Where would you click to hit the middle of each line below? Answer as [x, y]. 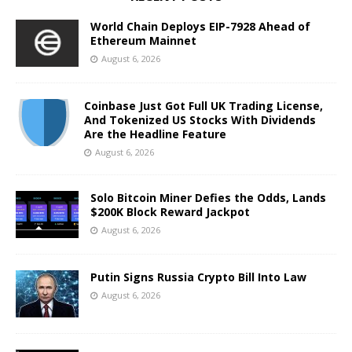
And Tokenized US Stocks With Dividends [200, 120]
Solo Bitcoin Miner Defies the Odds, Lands [208, 198]
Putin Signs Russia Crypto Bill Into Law [198, 277]
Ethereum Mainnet [143, 40]
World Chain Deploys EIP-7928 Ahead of [200, 26]
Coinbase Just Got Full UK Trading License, [203, 106]
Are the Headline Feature [155, 134]
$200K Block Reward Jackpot [170, 212]
